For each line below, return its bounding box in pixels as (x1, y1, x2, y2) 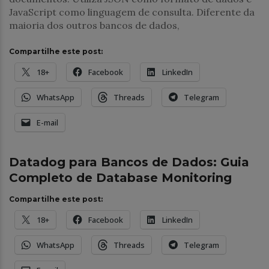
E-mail (37, 117, 58, 128)
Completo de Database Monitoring (9, 171, 232, 185)
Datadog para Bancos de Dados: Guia (9, 155, 249, 169)
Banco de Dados (21, 128, 78, 138)
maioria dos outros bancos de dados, (9, 19, 180, 31)
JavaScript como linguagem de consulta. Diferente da (9, 6, 255, 18)
